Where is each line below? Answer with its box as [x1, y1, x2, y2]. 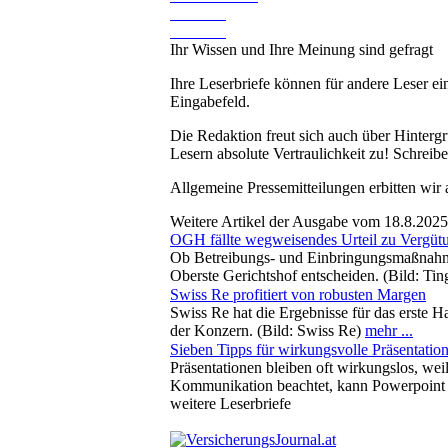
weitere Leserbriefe [170, 394, 291, 412]
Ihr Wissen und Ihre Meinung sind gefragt [170, 40, 433, 58]
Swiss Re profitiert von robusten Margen [170, 285, 426, 303]
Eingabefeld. [170, 92, 250, 110]
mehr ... [365, 321, 413, 339]
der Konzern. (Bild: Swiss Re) [170, 321, 365, 339]
